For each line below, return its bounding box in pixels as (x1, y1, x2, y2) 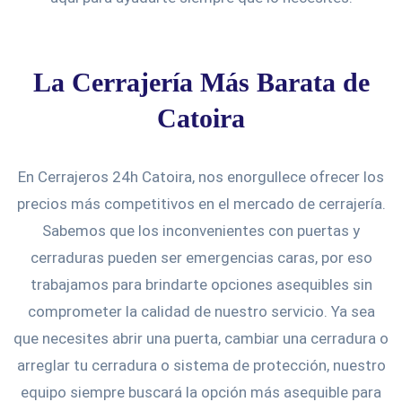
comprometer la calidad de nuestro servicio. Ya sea (27, 301, 375, 320)
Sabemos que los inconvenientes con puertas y (42, 221, 360, 240)
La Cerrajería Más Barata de (32, 66, 370, 97)
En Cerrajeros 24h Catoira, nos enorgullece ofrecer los (18, 167, 384, 186)
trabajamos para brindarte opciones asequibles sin (30, 275, 372, 293)
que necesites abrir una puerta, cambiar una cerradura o (13, 328, 389, 347)
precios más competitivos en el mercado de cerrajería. (16, 194, 386, 213)
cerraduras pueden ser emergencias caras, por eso (30, 248, 372, 267)
